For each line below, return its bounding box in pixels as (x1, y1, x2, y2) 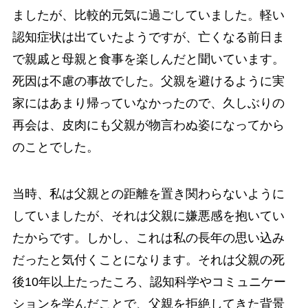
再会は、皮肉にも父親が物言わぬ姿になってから (12, 118, 285, 133)
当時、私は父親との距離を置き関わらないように (12, 187, 285, 201)
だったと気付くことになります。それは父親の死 (12, 253, 285, 267)
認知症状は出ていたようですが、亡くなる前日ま (12, 30, 285, 45)
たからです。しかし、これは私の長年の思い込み (12, 231, 285, 245)
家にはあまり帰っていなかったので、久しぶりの (12, 96, 285, 111)
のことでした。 (12, 140, 99, 155)
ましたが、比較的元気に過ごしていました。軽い (12, 8, 285, 23)
